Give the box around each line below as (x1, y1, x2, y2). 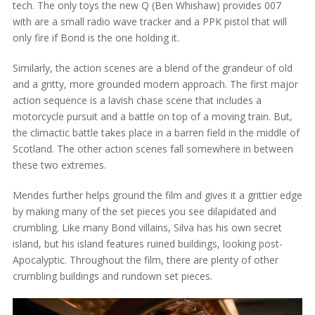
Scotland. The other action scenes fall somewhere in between (12, 141, 293, 155)
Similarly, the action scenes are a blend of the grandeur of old (12, 60, 292, 75)
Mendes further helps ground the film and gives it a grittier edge (12, 188, 302, 202)
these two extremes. (12, 157, 106, 172)
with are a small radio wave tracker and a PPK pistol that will (12, 14, 287, 28)
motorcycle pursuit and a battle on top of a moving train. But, (12, 109, 292, 123)
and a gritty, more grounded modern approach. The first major (12, 77, 298, 91)
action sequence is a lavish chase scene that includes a (12, 93, 262, 107)
